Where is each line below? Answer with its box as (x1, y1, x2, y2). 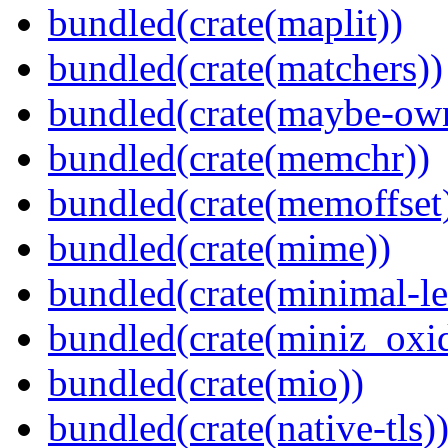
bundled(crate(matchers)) (48, 46, 443, 90)
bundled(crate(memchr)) (48, 136, 430, 180)
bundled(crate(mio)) (48, 361, 364, 405)
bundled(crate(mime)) (48, 226, 391, 270)
